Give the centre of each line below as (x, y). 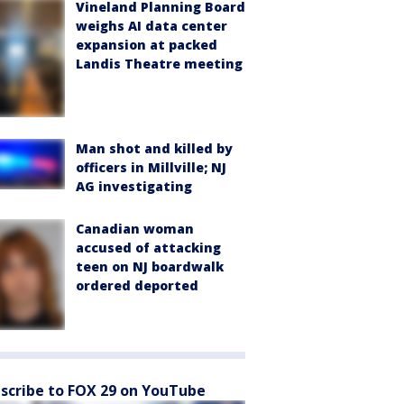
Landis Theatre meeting (159, 63)
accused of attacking (148, 248)
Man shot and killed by (154, 149)
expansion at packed (147, 44)
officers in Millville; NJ (151, 168)
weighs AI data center (151, 25)
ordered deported (137, 286)
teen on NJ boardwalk (150, 267)
